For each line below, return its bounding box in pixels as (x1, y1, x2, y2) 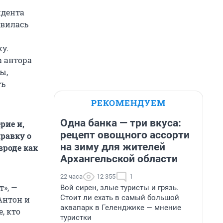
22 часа (60, 173, 83, 180)
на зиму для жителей (60, 141, 165, 153)
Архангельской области (60, 153, 178, 165)
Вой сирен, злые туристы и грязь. (60, 183, 179, 192)
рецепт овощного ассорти (60, 129, 190, 141)
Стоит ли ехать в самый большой (60, 193, 179, 202)
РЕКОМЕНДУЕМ (91, 97, 166, 109)
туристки (60, 213, 92, 222)
